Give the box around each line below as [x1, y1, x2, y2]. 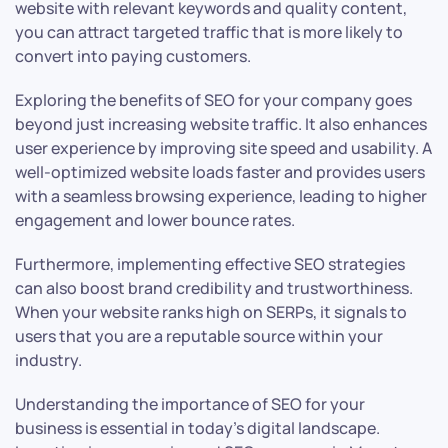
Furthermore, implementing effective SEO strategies [15, 253, 405, 276]
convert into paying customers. [15, 45, 251, 68]
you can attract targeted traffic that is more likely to [15, 21, 403, 44]
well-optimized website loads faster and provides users [15, 161, 425, 184]
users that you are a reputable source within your [15, 325, 383, 348]
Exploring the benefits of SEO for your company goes [15, 89, 412, 112]
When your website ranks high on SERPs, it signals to [15, 301, 407, 324]
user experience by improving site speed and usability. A [15, 137, 432, 160]
